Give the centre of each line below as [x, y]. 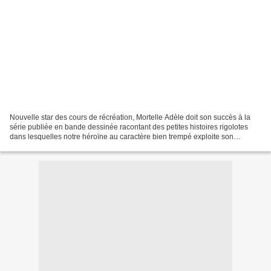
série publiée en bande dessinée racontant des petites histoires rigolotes [129, 127]
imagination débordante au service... [70, 146]
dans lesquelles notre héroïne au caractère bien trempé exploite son [122, 136]
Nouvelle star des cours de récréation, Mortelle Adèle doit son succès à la [130, 117]
